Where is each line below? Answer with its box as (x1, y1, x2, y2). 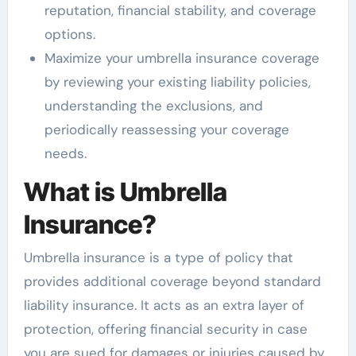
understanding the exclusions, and (44, 96, 263, 114)
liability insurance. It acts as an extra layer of (23, 296, 304, 315)
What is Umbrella (23, 176, 227, 207)
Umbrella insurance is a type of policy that (23, 249, 293, 267)
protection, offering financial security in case (23, 320, 308, 339)
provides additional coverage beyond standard (23, 273, 321, 291)
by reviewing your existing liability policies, (44, 72, 311, 91)
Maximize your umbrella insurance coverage (44, 48, 319, 67)
